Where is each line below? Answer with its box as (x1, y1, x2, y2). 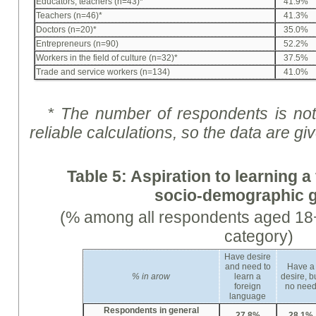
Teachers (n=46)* (36, 11, 103, 21)
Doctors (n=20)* (36, 25, 97, 35)
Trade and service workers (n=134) (36, 67, 171, 78)
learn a (234, 272, 262, 282)
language (229, 291, 267, 302)
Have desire (224, 252, 272, 262)
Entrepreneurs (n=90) (36, 39, 119, 49)
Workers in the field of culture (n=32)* (36, 53, 178, 63)
